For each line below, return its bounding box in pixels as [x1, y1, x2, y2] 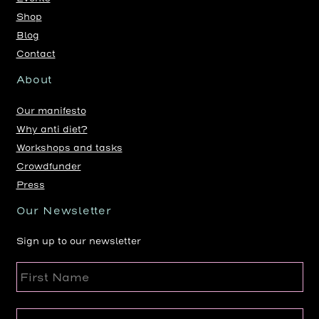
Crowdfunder [16, 160, 81, 172]
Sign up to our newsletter [16, 236, 141, 246]
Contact [16, 48, 56, 59]
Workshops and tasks [16, 142, 122, 153]
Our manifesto [16, 105, 86, 116]
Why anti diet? [16, 123, 88, 135]
